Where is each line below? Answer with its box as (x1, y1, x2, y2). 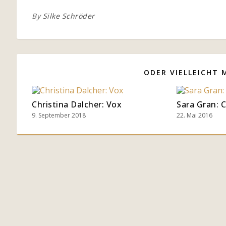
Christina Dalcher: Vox (32, 99, 122, 110)
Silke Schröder (42, 11, 95, 21)
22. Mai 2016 (177, 111, 212, 120)
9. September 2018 (32, 111, 86, 120)
